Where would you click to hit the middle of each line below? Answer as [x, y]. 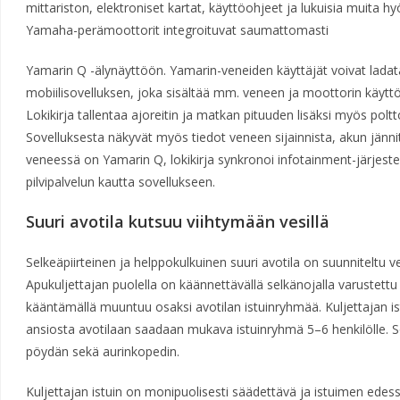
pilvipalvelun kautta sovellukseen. [120, 182]
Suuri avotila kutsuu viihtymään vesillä [177, 221]
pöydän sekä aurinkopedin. [102, 351]
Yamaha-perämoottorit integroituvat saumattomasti [177, 30]
